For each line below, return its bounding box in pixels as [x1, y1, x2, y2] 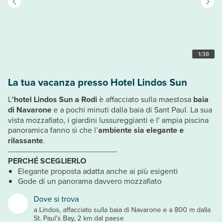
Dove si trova [34, 193, 79, 204]
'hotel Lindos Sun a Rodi [12, 93, 97, 105]
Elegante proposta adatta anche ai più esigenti [18, 165, 178, 176]
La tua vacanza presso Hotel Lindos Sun [8, 74, 187, 89]
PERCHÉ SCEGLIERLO [8, 155, 86, 166]
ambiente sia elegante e [98, 124, 184, 136]
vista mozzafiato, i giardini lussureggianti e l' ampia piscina [8, 114, 209, 125]
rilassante [8, 134, 43, 146]
